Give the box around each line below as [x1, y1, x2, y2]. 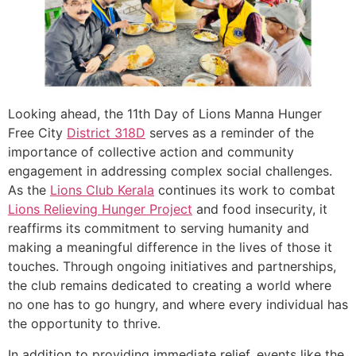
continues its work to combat [154, 182, 335, 199]
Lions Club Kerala [50, 182, 154, 199]
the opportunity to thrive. [8, 315, 161, 332]
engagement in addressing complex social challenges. [8, 163, 332, 180]
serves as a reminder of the [145, 125, 314, 141]
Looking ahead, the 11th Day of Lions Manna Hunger [8, 106, 322, 122]
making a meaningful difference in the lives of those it [8, 239, 332, 256]
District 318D [67, 125, 145, 141]
